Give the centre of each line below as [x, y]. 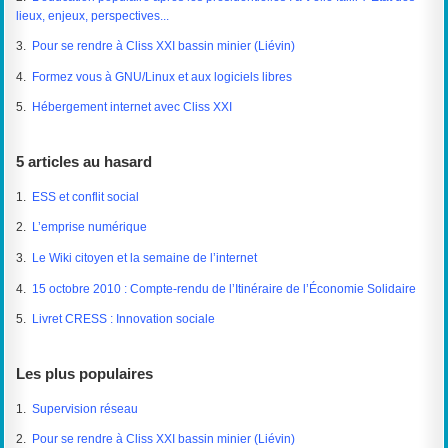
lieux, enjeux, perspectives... [93, 15]
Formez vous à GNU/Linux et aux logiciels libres [162, 76]
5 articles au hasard [84, 161]
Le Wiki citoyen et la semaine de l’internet [145, 258]
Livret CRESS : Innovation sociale [124, 319]
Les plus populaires [85, 373]
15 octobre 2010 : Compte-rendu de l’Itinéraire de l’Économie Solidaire [224, 288]
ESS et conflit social [86, 196]
